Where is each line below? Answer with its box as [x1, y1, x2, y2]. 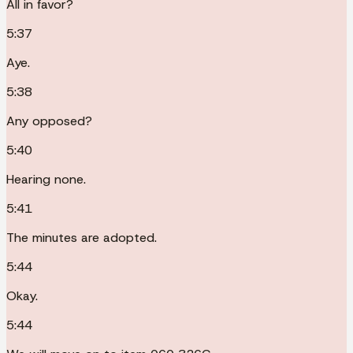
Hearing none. [6, 170, 86, 188]
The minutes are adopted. [6, 229, 157, 246]
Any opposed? [6, 112, 92, 129]
